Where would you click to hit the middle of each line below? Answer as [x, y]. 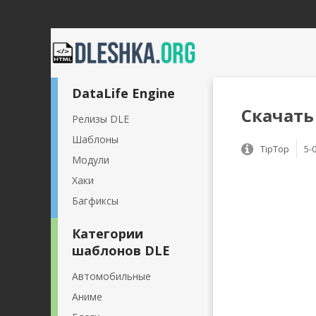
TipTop [275, 149]
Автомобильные [111, 276]
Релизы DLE [101, 119]
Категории [108, 233]
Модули [91, 160]
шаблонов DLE [121, 250]
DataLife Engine [123, 93]
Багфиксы [95, 201]
